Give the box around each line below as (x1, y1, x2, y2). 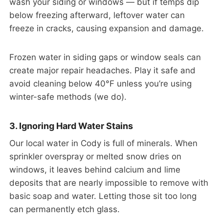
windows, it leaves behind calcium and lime (9, 164, 180, 175)
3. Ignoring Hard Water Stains (9, 120, 133, 131)
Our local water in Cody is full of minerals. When (9, 138, 197, 148)
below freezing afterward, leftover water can (9, 10, 185, 20)
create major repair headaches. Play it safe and (9, 65, 196, 75)
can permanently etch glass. (9, 204, 120, 214)
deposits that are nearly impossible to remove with (9, 177, 208, 188)
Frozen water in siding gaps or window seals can (9, 52, 201, 62)
